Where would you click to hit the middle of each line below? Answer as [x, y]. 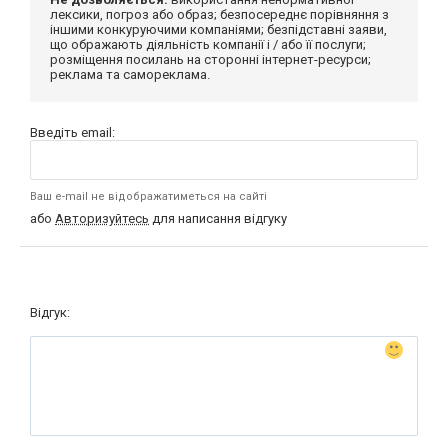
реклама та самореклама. [130, 74]
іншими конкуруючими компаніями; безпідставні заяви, [218, 29]
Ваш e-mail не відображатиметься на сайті [148, 196]
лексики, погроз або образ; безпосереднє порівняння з [219, 14]
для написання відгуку [218, 218]
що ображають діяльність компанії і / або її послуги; [208, 44]
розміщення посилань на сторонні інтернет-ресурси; [210, 59]
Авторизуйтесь [102, 218]
